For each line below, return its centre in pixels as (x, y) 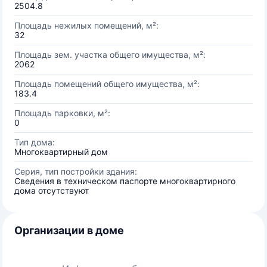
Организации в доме (69, 230)
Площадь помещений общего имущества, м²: (107, 84)
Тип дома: (35, 142)
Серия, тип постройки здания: (76, 171)
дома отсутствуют (52, 190)
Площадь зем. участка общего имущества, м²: (110, 55)
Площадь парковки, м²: (62, 113)
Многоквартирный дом (61, 152)
